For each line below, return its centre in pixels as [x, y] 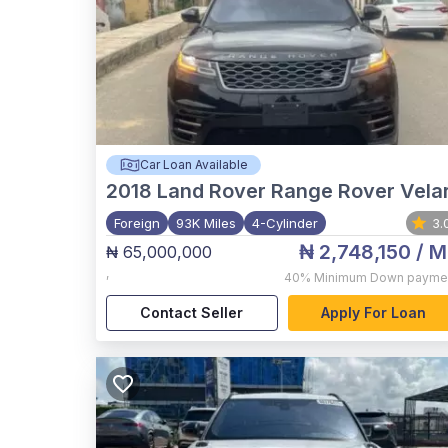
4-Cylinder [285, 223]
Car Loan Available [193, 164]
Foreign [137, 223]
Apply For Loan [373, 313]
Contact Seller [192, 313]
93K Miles [206, 223]
